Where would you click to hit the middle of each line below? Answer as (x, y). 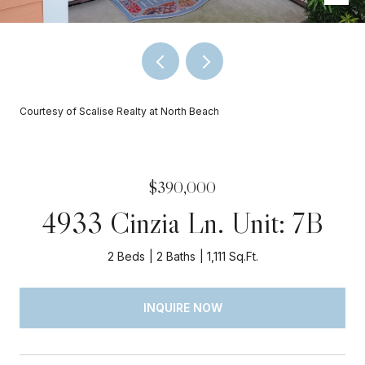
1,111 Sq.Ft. (232, 256)
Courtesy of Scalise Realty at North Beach (119, 111)
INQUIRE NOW (182, 307)
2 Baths (176, 256)
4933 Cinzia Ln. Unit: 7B (182, 223)
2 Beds (126, 256)
